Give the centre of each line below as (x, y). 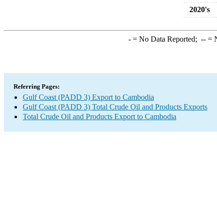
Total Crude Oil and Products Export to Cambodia (100, 116)
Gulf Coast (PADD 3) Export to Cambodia (88, 97)
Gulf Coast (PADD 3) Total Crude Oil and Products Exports (115, 107)
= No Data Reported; (166, 39)
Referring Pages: (37, 86)
